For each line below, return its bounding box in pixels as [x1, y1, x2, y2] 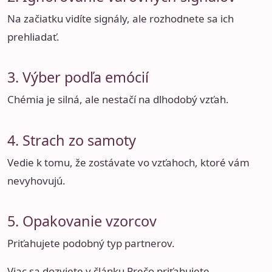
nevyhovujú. [7, 173, 66, 188]
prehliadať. [7, 29, 59, 44]
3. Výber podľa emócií [7, 67, 149, 87]
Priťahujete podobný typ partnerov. [7, 236, 175, 251]
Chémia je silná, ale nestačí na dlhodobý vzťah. [7, 92, 229, 107]
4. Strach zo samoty [7, 130, 136, 150]
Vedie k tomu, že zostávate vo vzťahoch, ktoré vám [7, 155, 250, 169]
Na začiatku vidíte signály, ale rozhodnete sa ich [7, 11, 234, 25]
